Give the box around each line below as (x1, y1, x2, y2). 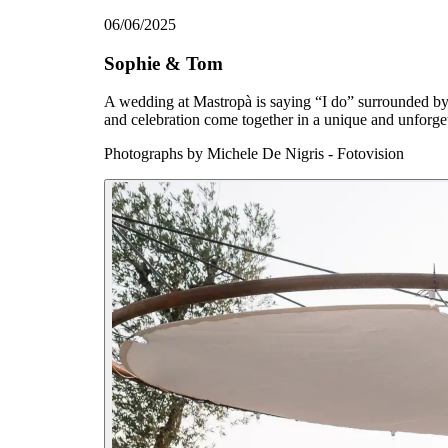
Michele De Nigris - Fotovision (207, 145, 404, 163)
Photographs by (104, 145, 203, 163)
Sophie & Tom (104, 52, 223, 74)
